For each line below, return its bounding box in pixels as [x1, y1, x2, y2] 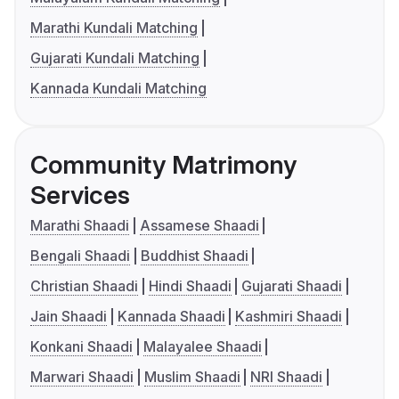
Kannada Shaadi [117, 307, 225, 326]
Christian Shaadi [30, 277, 138, 296]
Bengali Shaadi [30, 247, 130, 265]
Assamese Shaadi [139, 216, 259, 235]
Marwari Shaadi [30, 368, 134, 387]
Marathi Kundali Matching [30, 19, 198, 37]
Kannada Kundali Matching [30, 79, 207, 98]
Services [30, 180, 130, 211]
